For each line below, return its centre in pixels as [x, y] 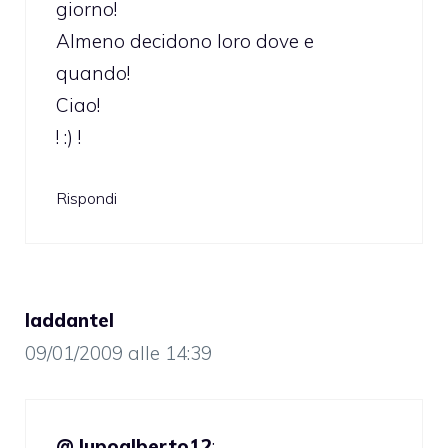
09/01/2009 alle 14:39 [118, 353]
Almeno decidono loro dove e [185, 40]
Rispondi [86, 198]
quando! [93, 72]
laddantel [69, 320]
